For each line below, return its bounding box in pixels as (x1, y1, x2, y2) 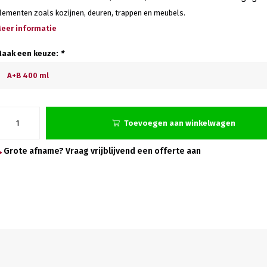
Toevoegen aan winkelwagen (124, 118, 235, 128)
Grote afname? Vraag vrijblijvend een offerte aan (2, 146, 201, 156)
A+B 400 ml (7, 71, 49, 80)
